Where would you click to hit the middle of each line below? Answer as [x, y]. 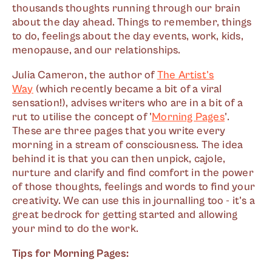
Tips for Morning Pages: [71, 253]
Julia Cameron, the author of [85, 75]
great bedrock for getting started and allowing [125, 215]
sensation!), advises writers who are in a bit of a [128, 103]
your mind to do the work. [77, 229]
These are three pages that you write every [119, 131]
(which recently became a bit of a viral [127, 89]
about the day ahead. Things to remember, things [132, 22]
